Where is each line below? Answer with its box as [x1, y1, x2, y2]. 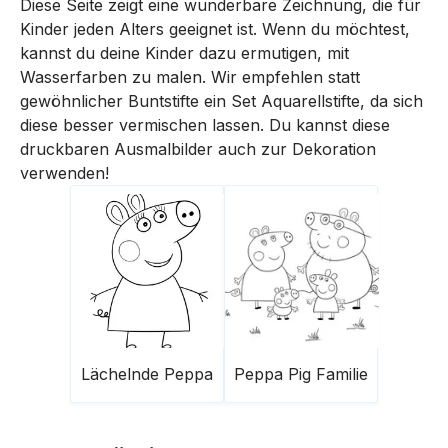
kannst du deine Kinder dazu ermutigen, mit [20, 42, 349, 63]
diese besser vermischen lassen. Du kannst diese [20, 114, 390, 135]
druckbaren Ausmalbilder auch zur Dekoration [20, 138, 376, 159]
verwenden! [20, 162, 109, 183]
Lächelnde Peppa [81, 363, 213, 384]
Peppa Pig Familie [234, 363, 368, 384]
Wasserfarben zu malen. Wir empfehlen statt [20, 66, 360, 87]
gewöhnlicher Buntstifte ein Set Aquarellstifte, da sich [20, 90, 423, 111]
